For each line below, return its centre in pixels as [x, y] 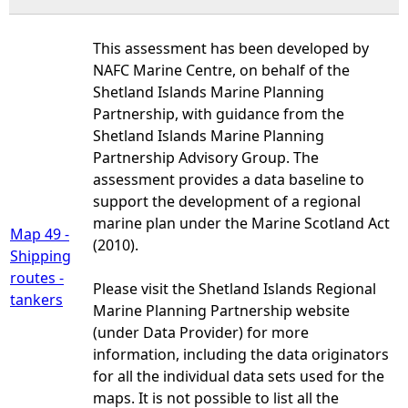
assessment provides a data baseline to [229, 179]
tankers [36, 299]
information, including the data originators [241, 354]
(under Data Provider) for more [201, 332]
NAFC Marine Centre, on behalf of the [221, 70]
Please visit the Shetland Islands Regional [235, 288]
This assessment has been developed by [231, 48]
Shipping [41, 255]
